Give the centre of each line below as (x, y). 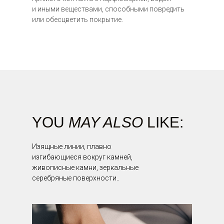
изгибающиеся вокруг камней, (82, 157)
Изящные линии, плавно (72, 146)
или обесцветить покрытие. (77, 19)
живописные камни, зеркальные (85, 167)
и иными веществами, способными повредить (108, 9)
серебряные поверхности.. (76, 178)
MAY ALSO (108, 122)
